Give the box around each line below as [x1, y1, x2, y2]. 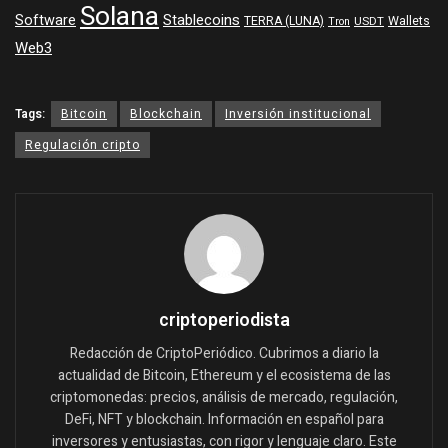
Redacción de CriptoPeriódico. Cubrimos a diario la [69, 342, 379, 364]
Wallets [388, 11, 430, 30]
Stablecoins [163, 9, 240, 31]
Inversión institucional [225, 104, 371, 123]
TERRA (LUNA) [244, 11, 324, 30]
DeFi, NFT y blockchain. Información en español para [64, 408, 384, 430]
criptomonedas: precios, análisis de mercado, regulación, [50, 386, 398, 408]
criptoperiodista [158, 306, 290, 334]
